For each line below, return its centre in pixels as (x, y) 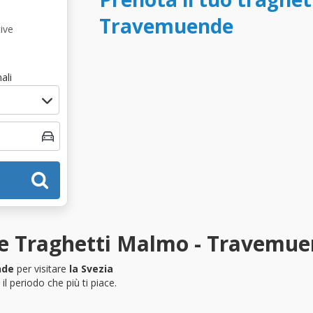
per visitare (42, 268)
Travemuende (166, 26)
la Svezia (91, 268)
